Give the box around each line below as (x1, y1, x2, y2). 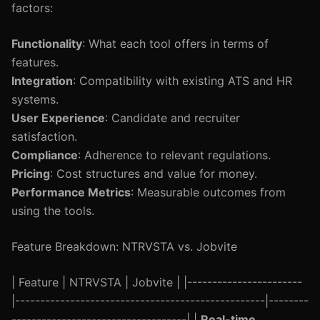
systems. (11, 92, 59, 106)
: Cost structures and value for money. (50, 166, 257, 181)
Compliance (11, 148, 78, 162)
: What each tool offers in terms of (82, 36, 269, 51)
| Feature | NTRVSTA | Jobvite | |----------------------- (11, 275, 302, 289)
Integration (11, 74, 73, 88)
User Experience (11, 111, 105, 125)
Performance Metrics (11, 185, 131, 199)
